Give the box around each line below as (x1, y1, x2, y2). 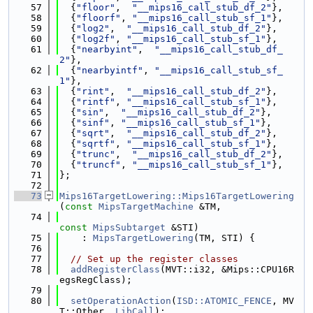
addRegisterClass (71, 264, 160, 275)
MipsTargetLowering (93, 233, 194, 243)
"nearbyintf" (76, 65, 143, 75)
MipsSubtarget (93, 222, 166, 233)
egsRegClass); (59, 275, 132, 285)
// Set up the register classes (71, 254, 238, 264)
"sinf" (76, 117, 110, 128)
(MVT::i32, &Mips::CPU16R (160, 264, 294, 275)
